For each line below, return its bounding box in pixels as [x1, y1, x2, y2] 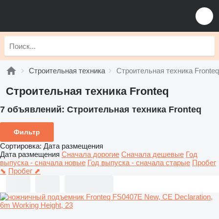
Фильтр [14, 128, 40, 136]
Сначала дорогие [62, 150, 119, 158]
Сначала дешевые [121, 150, 184, 158]
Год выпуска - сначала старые [88, 158, 190, 167]
